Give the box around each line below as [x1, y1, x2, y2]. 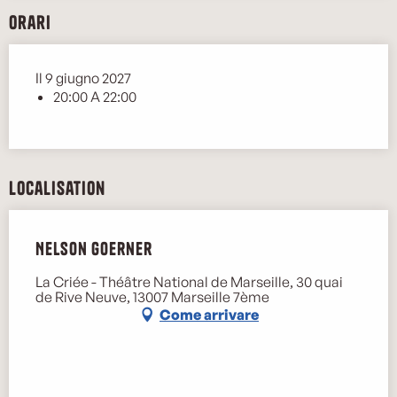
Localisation [9, 176, 105, 200]
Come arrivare [160, 305, 259, 323]
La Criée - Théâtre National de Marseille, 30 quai [35, 273, 343, 292]
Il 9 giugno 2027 [35, 69, 131, 88]
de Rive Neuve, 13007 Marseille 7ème [35, 288, 269, 307]
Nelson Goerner [35, 237, 152, 261]
